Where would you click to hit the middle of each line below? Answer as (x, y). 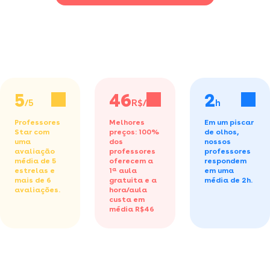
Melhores (127, 122)
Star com (32, 132)
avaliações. (37, 190)
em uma (219, 170)
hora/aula (128, 190)
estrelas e (35, 170)
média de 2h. (228, 180)
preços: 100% (134, 132)
